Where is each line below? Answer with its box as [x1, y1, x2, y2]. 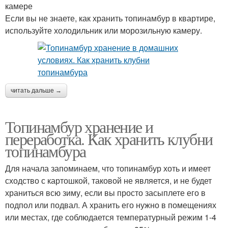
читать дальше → [11, 87, 62, 95]
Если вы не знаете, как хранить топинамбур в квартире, [5, 12, 215, 24]
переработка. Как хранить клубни [5, 128, 213, 150]
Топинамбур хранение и [5, 116, 153, 138]
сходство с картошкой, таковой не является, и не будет [5, 175, 212, 187]
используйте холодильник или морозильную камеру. [5, 24, 202, 37]
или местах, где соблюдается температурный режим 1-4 [5, 211, 216, 223]
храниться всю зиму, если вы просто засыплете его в [5, 187, 206, 199]
